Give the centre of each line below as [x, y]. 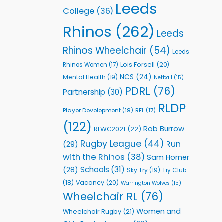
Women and [159, 211]
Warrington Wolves [145, 183]
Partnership [84, 92]
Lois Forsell [138, 64]
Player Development [92, 110]
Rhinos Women [85, 65]
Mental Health [84, 77]
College [79, 11]
